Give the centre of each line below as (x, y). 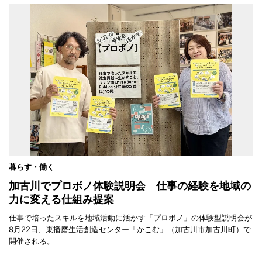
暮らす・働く (32, 166)
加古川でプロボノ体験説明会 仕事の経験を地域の (130, 185)
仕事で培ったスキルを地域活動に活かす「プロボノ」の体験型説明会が (130, 217)
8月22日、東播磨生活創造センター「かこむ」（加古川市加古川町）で (130, 229)
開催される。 (32, 241)
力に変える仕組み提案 (61, 199)
